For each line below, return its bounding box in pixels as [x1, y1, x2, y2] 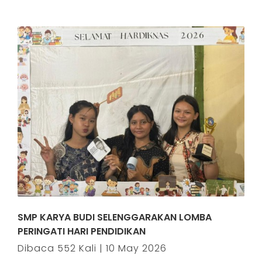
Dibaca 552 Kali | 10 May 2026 [18, 242, 167, 255]
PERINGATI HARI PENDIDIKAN [18, 225, 146, 238]
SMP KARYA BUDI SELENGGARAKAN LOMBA [18, 211, 212, 224]
